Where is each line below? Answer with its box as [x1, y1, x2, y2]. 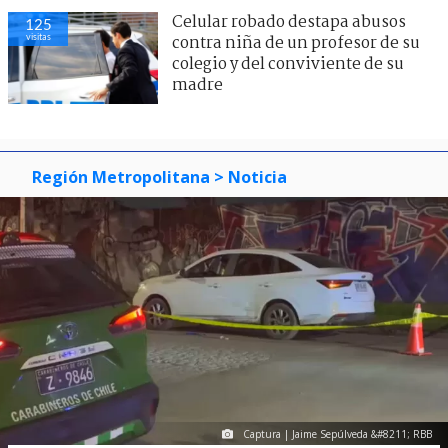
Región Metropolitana [32, 165, 210, 188]
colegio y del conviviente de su [172, 51, 404, 77]
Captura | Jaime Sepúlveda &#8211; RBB [243, 427, 432, 442]
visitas [25, 30, 51, 42]
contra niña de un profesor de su [172, 30, 420, 56]
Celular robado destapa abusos [172, 9, 406, 35]
